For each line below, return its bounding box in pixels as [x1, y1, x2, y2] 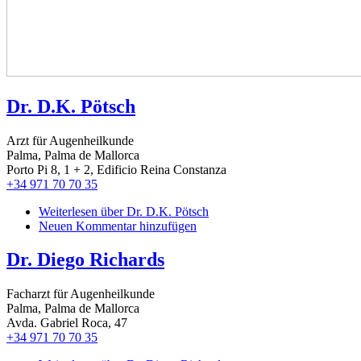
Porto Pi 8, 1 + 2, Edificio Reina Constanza [6, 162, 226, 176]
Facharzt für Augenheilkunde [6, 287, 155, 301]
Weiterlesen [39, 204, 98, 218]
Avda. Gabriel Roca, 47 [6, 316, 127, 330]
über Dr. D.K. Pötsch [98, 204, 209, 218]
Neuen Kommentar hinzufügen [39, 218, 197, 233]
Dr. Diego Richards [6, 249, 164, 271]
